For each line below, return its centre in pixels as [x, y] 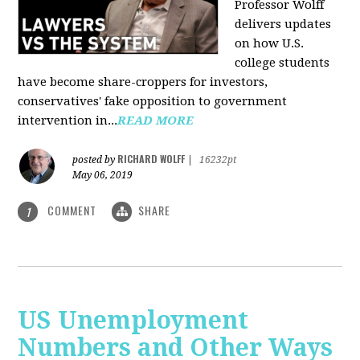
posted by [95, 160]
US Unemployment [133, 321]
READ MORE [156, 120]
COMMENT [72, 210]
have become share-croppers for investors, [143, 82]
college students [282, 62]
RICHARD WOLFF [151, 158]
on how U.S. [270, 43]
